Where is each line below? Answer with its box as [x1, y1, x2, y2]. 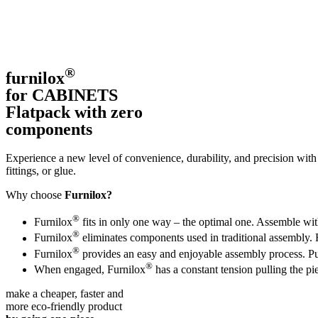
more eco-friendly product [6, 300, 122, 313]
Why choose [6, 189, 65, 202]
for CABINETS [6, 85, 118, 104]
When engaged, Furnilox [34, 263, 146, 276]
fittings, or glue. [6, 165, 76, 177]
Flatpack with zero [6, 102, 143, 121]
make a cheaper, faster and [6, 287, 124, 300]
